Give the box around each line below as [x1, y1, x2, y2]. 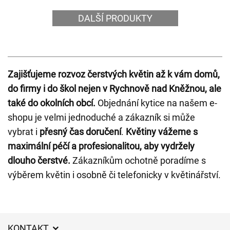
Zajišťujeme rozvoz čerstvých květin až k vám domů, [8, 69, 220, 80]
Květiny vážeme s [126, 126, 198, 137]
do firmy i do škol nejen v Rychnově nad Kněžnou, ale [8, 83, 221, 94]
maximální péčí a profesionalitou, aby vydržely [8, 141, 195, 151]
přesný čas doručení [40, 126, 121, 137]
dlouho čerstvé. [8, 155, 70, 166]
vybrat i [8, 126, 40, 137]
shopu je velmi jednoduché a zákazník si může [8, 112, 195, 123]
